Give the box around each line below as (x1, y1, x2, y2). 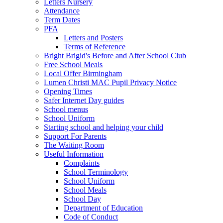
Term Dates (44, 15, 80, 24)
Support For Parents (44, 132, 107, 141)
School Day (64, 195, 101, 204)
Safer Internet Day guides (44, 96, 124, 105)
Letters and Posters (64, 33, 123, 42)
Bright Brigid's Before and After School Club (44, 51, 186, 60)
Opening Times (44, 87, 92, 96)
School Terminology (64, 168, 128, 177)
